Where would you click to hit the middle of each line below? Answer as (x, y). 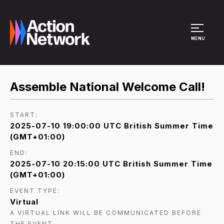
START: (24, 114)
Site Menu (169, 37)
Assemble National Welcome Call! (107, 87)
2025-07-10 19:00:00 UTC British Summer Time (112, 125)
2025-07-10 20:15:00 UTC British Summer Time (111, 163)
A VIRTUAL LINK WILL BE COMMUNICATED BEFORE (106, 212)
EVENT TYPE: (35, 190)
